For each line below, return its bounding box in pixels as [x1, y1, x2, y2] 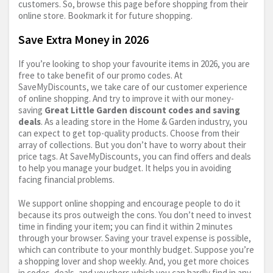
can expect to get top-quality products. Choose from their [18, 127, 239, 140]
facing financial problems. [18, 174, 115, 186]
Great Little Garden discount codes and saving [44, 104, 240, 116]
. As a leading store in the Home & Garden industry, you [41, 116, 247, 128]
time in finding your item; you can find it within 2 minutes [18, 221, 233, 233]
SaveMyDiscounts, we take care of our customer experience [18, 81, 247, 93]
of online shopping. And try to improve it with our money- [18, 93, 234, 105]
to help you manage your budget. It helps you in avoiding [18, 162, 232, 174]
